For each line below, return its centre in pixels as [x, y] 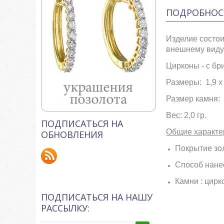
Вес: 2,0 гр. [186, 115]
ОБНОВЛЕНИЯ [72, 134]
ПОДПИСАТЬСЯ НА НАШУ [97, 197]
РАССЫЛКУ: [65, 208]
